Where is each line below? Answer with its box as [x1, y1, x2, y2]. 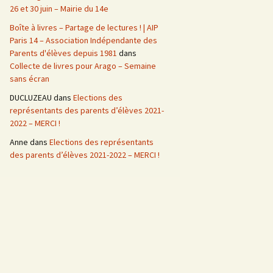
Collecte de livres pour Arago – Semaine [10, 60, 156, 71]
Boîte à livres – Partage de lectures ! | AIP [10, 22, 158, 33]
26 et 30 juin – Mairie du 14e [10, 3, 108, 14]
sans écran [10, 73, 49, 84]
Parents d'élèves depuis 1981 [10, 48, 117, 58]
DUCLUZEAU [10, 92, 52, 103]
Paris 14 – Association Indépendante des [10, 35, 157, 46]
